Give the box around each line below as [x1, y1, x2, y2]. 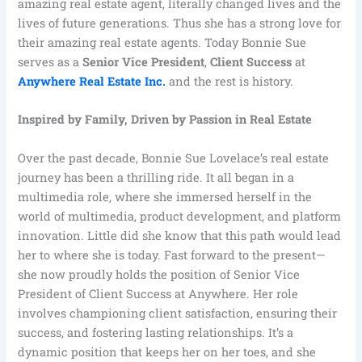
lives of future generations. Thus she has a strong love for [18, 15, 342, 32]
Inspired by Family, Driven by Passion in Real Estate [18, 112, 313, 128]
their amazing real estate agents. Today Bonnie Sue [18, 35, 307, 51]
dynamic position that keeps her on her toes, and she [18, 343, 317, 360]
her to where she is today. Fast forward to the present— [18, 246, 326, 263]
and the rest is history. [166, 74, 294, 90]
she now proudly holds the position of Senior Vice [18, 266, 301, 282]
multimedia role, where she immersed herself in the [18, 188, 313, 204]
